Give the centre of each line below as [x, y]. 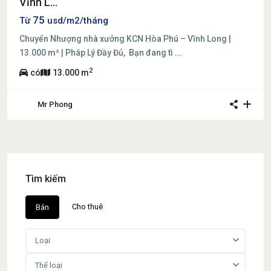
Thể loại [49, 265]
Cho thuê [87, 206]
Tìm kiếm [46, 178]
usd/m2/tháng [78, 20]
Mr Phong [55, 104]
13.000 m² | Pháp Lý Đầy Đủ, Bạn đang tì [97, 52]
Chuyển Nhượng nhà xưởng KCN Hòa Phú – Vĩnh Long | [125, 38]
